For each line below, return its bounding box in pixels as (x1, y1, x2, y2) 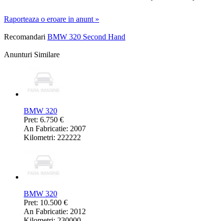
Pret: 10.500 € (24, 198, 68, 207)
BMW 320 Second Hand (47, 33, 125, 41)
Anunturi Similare (4, 50, 60, 59)
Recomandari (4, 33, 45, 41)
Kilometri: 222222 (24, 133, 81, 142)
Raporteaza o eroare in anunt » (4, 15, 99, 24)
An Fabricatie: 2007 (24, 124, 86, 133)
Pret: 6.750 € (24, 115, 64, 124)
